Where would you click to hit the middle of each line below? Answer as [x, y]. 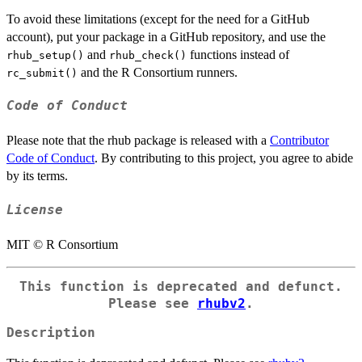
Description [51, 333]
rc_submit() [42, 73]
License [35, 210]
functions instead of [238, 54]
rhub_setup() [45, 55]
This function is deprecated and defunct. [181, 286]
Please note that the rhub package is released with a [138, 141]
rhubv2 [221, 303]
